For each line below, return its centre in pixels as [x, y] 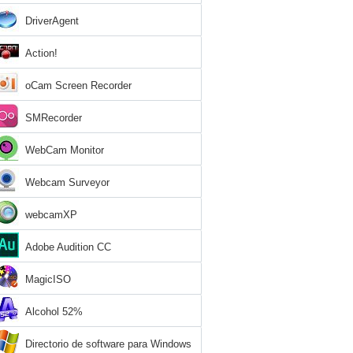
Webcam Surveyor [67, 182]
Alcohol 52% [54, 312]
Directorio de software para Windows [108, 344]
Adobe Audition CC [68, 247]
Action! [41, 53]
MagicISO [48, 279]
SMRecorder [54, 118]
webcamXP [51, 215]
